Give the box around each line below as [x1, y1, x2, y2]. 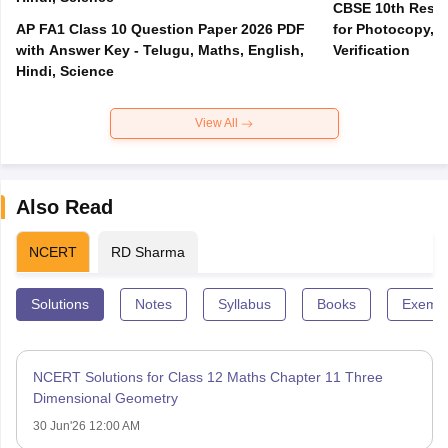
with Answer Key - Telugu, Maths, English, [15, 42, 304, 59]
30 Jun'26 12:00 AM [32, 419, 140, 434]
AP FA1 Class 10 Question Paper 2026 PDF [15, 21, 305, 38]
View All [195, 116, 241, 131]
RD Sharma [110, 244, 185, 261]
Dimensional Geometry [32, 390, 178, 407]
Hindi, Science [15, 63, 114, 80]
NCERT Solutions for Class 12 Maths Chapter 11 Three [32, 369, 383, 386]
